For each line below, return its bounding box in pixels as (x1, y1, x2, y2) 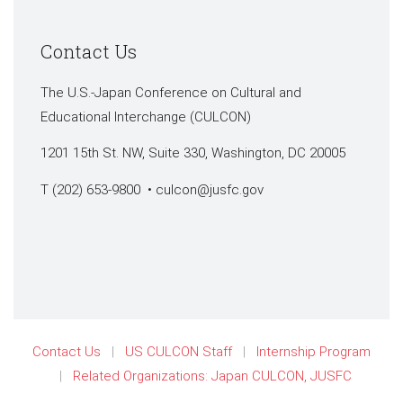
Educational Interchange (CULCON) (40, 108, 251, 125)
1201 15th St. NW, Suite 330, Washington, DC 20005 (40, 145, 345, 162)
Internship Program (256, 343, 371, 360)
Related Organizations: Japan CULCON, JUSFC (72, 367, 352, 384)
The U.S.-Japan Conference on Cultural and (40, 84, 301, 101)
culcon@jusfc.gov (156, 181, 264, 198)
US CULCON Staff (125, 343, 232, 360)
